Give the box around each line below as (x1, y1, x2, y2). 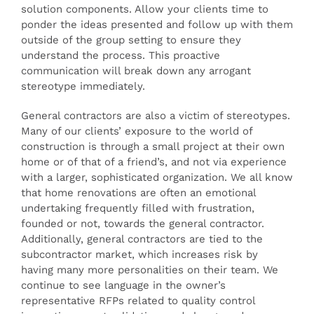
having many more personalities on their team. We (21, 264, 278, 276)
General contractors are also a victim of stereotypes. (21, 109, 290, 122)
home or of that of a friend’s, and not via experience (21, 156, 287, 168)
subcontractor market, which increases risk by (21, 248, 258, 261)
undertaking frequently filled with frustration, (21, 202, 254, 214)
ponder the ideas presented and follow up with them (21, 18, 293, 31)
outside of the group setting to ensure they (21, 34, 241, 46)
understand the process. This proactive (21, 49, 220, 62)
